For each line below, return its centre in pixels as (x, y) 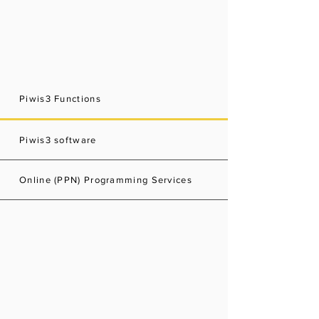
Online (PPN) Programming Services (106, 180)
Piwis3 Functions (60, 99)
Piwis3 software (58, 140)
